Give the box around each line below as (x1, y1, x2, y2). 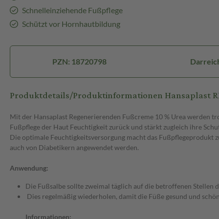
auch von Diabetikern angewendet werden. (10, 143, 139, 152)
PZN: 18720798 (52, 57, 107, 66)
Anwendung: (10, 164, 48, 173)
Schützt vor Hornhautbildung (22, 19, 120, 29)
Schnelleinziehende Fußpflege (22, 5, 123, 15)
